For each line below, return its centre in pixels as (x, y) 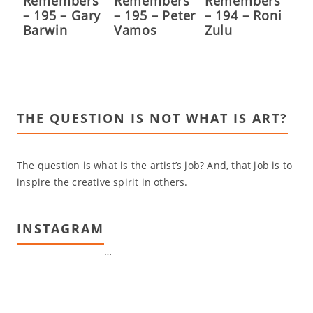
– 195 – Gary (62, 15)
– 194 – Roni (243, 15)
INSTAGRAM (60, 228)
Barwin (45, 30)
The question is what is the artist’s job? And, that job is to (154, 165)
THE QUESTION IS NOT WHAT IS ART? (152, 118)
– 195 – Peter (155, 15)
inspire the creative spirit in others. (102, 182)
